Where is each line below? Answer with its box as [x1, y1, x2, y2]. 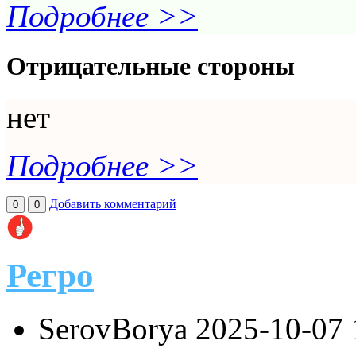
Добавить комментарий [49, 196, 176, 211]
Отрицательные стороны [6, 52, 295, 81]
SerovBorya [38, 311, 195, 346]
